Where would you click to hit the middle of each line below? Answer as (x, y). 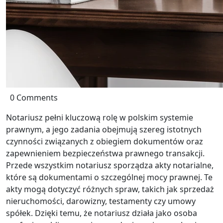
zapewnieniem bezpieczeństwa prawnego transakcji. (105, 153)
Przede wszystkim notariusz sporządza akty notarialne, (110, 165)
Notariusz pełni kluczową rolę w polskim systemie (100, 117)
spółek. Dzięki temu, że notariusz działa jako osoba (102, 213)
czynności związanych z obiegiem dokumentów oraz (105, 141)
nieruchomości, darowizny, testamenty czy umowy (101, 201)
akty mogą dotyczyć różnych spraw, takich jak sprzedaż (110, 189)
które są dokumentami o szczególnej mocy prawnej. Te (109, 177)
